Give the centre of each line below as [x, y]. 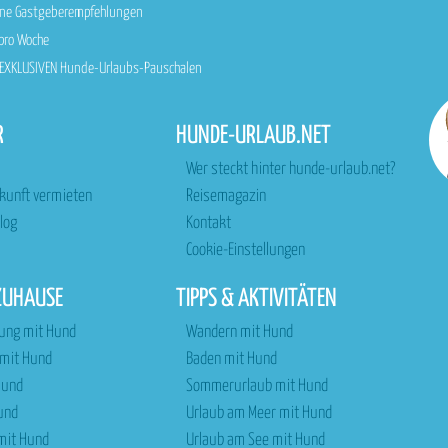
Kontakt [208, 223]
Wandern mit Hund [239, 332]
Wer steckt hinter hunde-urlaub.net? [290, 169]
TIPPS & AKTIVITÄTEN [256, 299]
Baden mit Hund [231, 359]
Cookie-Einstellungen [245, 250]
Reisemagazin [225, 196]
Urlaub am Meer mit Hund [258, 413]
